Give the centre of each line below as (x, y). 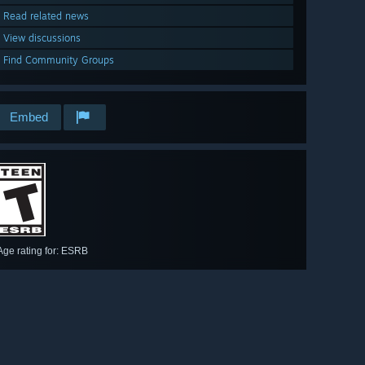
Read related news (46, 16)
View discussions (42, 38)
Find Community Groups (59, 60)
